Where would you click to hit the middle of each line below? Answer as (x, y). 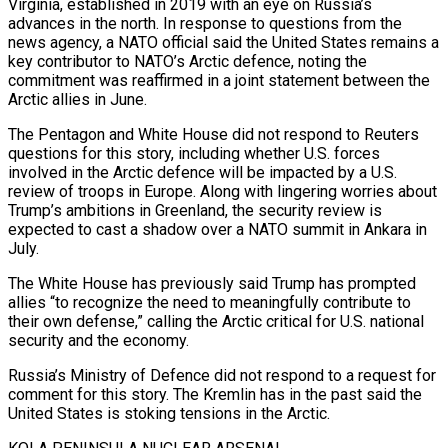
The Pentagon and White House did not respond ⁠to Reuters (213, 134)
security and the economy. (98, 340)
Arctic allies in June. (77, 99)
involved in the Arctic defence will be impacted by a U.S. (202, 172)
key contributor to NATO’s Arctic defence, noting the (187, 61)
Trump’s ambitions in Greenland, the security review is (195, 210)
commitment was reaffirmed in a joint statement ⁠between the (219, 80)
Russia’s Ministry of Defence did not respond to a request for (222, 375)
